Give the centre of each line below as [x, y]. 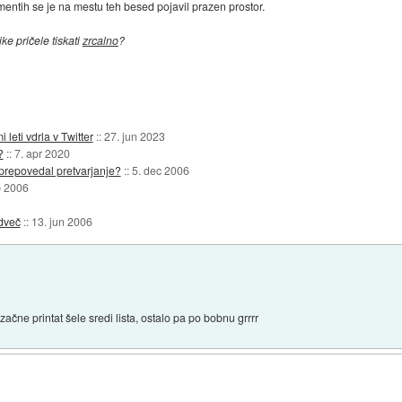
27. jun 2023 [134, 135]
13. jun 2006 [61, 221]
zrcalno [100, 40]
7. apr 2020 [42, 153]
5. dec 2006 [160, 170]
